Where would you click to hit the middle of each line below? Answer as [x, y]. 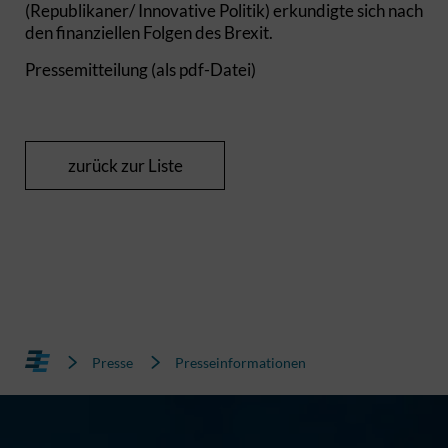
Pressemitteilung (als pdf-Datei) [140, 69]
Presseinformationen [240, 362]
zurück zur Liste [125, 165]
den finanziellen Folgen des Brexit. [149, 32]
